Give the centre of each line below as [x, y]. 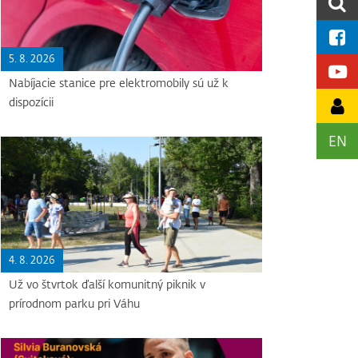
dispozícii [32, 102]
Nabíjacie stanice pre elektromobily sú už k [119, 83]
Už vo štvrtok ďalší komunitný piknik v [107, 284]
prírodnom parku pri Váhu [75, 304]
